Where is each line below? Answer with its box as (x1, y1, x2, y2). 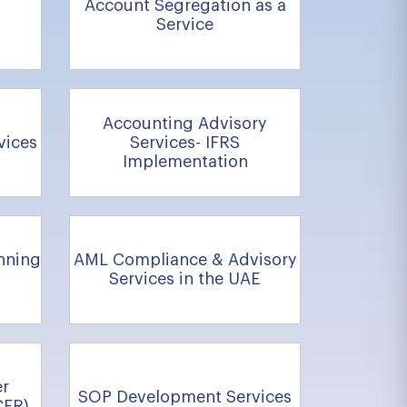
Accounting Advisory (103, 114, 267, 132)
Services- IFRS (130, 134, 240, 151)
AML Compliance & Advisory (73, 252, 297, 268)
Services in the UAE (109, 271, 261, 287)
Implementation (122, 153, 248, 170)
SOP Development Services (78, 388, 292, 405)
